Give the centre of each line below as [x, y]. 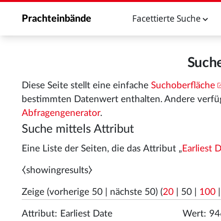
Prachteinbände [56, 19]
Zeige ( [36, 192]
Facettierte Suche [168, 18]
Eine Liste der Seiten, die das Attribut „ [102, 149]
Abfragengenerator [61, 113]
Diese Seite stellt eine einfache [86, 86]
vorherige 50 [76, 192]
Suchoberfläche [183, 86]
